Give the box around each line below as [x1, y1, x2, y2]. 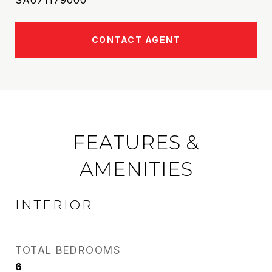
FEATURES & [73, 131, 199, 154]
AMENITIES [79, 157, 193, 181]
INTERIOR [15, 197, 93, 212]
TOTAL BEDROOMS [15, 244, 121, 256]
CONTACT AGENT [91, 35, 181, 45]
